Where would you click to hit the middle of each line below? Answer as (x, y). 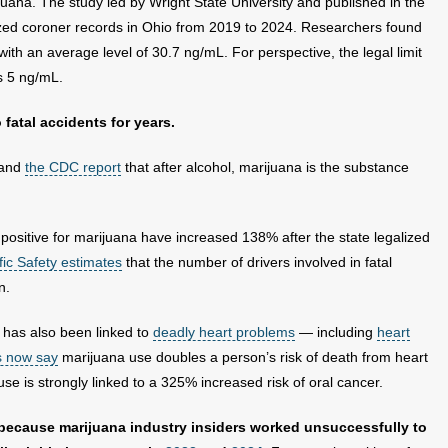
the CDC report (73, 167)
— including (336, 332)
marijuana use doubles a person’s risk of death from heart (243, 357)
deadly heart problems (224, 332)
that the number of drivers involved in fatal (257, 262)
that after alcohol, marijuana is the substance (265, 167)
